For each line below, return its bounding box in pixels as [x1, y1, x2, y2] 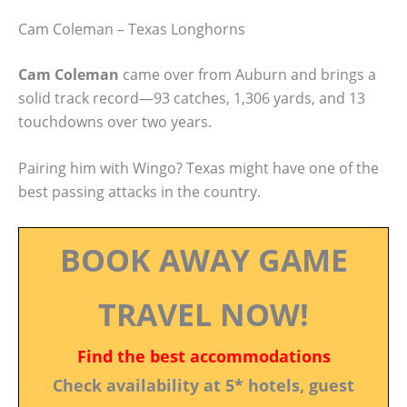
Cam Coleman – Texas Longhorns [18, 18, 245, 39]
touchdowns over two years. [18, 111, 212, 132]
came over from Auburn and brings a [119, 64, 376, 84]
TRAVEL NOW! [98, 293, 309, 335]
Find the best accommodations [76, 344, 331, 367]
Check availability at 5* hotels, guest [53, 373, 354, 396]
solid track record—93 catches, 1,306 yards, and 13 [18, 87, 365, 108]
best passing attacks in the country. [18, 182, 261, 203]
